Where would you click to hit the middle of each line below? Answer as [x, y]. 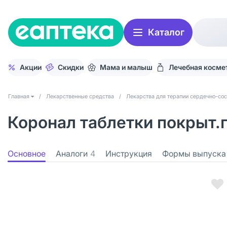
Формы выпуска [194, 154]
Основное [27, 154]
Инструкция [129, 154]
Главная [19, 96]
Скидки [71, 67]
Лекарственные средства [80, 96]
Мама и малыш [126, 67]
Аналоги [72, 154]
